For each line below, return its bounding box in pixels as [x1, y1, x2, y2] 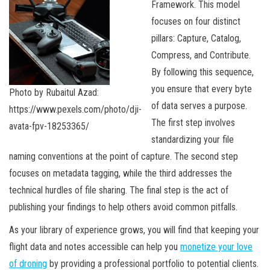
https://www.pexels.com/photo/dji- [9, 104, 142, 116]
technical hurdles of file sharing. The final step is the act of [9, 184, 228, 196]
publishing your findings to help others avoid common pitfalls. [9, 201, 237, 213]
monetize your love [180, 241, 253, 253]
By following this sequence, [151, 66, 254, 78]
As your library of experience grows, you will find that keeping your [9, 224, 259, 236]
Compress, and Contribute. [151, 49, 251, 61]
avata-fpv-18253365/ [9, 121, 89, 133]
